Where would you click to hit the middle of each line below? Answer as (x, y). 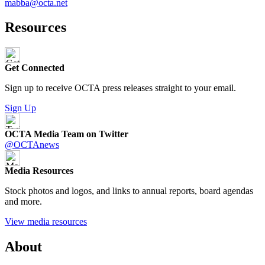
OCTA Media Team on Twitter (67, 134)
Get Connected (35, 68)
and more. (23, 202)
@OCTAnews (32, 145)
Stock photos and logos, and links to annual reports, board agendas (129, 191)
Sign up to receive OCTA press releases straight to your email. (120, 88)
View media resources (46, 222)
